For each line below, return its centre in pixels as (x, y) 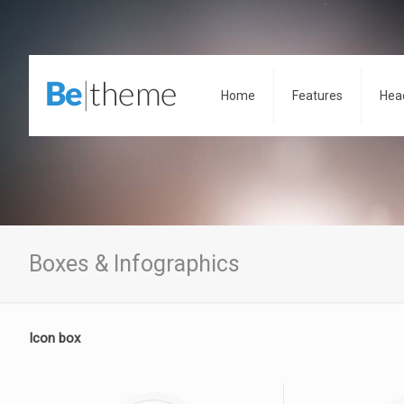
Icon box (55, 338)
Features (317, 96)
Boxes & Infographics (134, 264)
